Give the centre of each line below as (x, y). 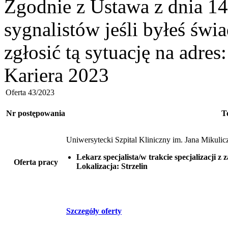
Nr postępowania (36, 113)
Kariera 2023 (56, 75)
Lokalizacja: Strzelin (112, 166)
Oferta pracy (36, 162)
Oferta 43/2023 (30, 92)
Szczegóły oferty (94, 211)
